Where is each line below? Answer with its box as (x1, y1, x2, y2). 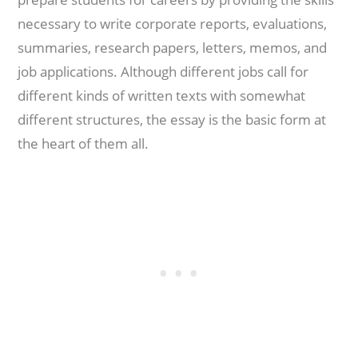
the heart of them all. (18, 134, 149, 153)
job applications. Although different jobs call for (18, 62, 309, 81)
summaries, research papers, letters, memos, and (18, 38, 328, 57)
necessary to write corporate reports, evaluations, (18, 14, 328, 33)
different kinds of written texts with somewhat (18, 86, 306, 105)
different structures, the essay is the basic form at (18, 110, 327, 129)
